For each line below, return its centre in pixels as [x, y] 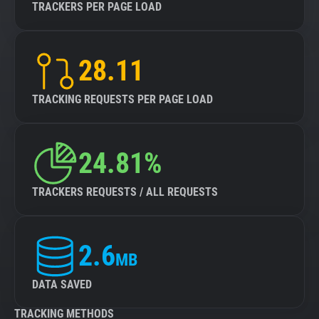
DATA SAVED [62, 284]
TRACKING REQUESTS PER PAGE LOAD [122, 99]
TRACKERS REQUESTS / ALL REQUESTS [125, 192]
